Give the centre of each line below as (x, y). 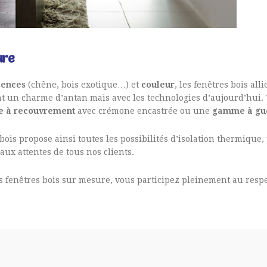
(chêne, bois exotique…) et (84, 84)
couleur (158, 84)
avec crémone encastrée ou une (144, 111)
